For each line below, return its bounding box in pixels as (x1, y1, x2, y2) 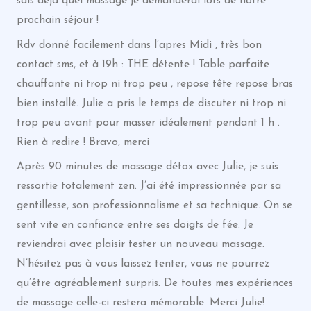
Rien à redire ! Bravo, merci (16, 136, 149, 148)
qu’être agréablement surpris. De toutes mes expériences (16, 278, 293, 289)
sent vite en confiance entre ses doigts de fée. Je (16, 219, 253, 231)
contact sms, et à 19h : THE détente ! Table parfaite (16, 58, 269, 70)
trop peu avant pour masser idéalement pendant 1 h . (16, 117, 280, 128)
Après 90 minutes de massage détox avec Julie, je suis (16, 161, 278, 173)
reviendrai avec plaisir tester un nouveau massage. (16, 239, 264, 251)
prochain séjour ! (16, 14, 99, 26)
